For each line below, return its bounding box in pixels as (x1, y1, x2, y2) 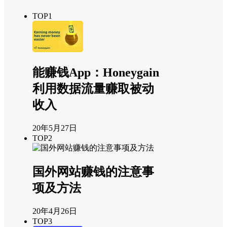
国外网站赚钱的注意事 (32, 165, 154, 178)
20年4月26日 (32, 206, 77, 215)
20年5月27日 (32, 123, 77, 132)
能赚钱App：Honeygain (32, 65, 159, 79)
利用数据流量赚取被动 (32, 82, 154, 95)
